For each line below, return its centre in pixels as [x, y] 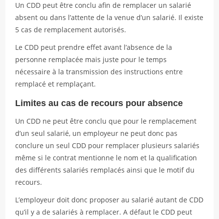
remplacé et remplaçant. [56, 84]
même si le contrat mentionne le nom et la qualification [106, 158]
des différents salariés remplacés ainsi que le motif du [105, 170]
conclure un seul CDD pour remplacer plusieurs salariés [108, 145]
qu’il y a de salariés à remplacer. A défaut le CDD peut [104, 212]
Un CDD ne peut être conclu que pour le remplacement [106, 121]
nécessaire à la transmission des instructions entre [99, 72]
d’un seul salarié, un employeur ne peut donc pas [97, 133]
